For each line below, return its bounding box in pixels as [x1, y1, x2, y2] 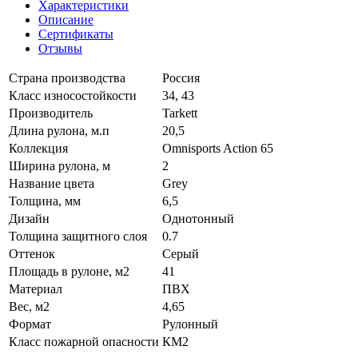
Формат [9, 316, 51, 331]
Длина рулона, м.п [9, 123, 109, 137]
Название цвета [9, 176, 94, 190]
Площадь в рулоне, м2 [9, 264, 129, 278]
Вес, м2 [9, 299, 50, 313]
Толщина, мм [9, 193, 81, 208]
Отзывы [38, 41, 82, 55]
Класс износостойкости [9, 88, 137, 102]
